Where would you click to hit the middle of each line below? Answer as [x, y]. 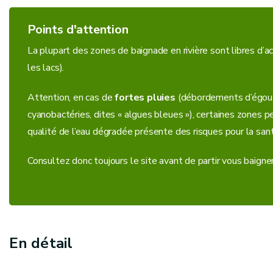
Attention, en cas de [71, 97]
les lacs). [46, 67]
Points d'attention [78, 29]
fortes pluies [145, 97]
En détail [41, 243]
